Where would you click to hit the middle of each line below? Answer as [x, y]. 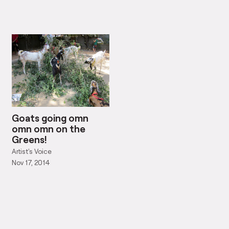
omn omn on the [49, 128]
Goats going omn [50, 118]
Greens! [30, 139]
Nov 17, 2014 [31, 162]
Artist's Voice [32, 152]
